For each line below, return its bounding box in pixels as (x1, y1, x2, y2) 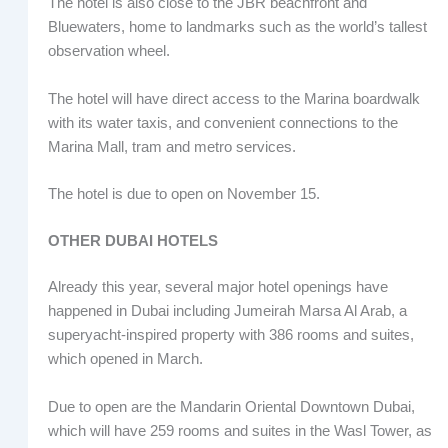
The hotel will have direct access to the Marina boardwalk (47, 90, 420, 107)
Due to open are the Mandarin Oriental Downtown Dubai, (47, 398, 415, 415)
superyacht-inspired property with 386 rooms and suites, (47, 327, 414, 344)
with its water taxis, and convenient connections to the (47, 114, 398, 131)
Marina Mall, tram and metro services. (47, 138, 296, 155)
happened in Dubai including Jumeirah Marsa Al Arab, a (47, 303, 407, 320)
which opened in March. (47, 351, 203, 368)
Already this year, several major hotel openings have (47, 279, 388, 296)
